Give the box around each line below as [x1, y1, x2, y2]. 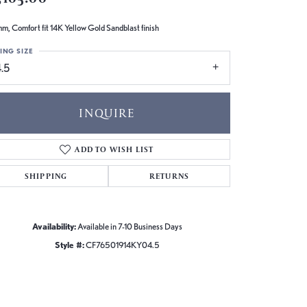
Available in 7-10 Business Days [77, 221, 182, 232]
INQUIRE [79, 104, 135, 121]
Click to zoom [158, 261, 208, 273]
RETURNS [149, 170, 190, 181]
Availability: [32, 221, 76, 232]
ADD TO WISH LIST [75, 143, 154, 154]
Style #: [54, 239, 84, 250]
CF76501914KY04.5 [85, 239, 160, 250]
